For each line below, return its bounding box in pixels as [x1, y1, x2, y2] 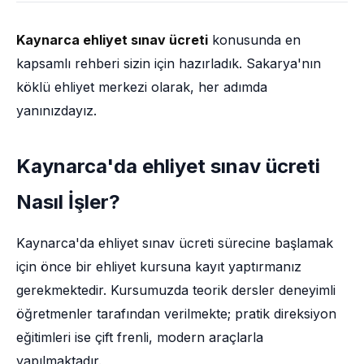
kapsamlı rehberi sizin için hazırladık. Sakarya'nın [16, 55, 321, 71]
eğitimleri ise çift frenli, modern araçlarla [16, 329, 263, 345]
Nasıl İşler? [16, 190, 120, 214]
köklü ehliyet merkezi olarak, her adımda [16, 79, 267, 95]
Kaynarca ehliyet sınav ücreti [16, 32, 208, 48]
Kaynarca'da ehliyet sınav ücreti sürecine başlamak [16, 235, 333, 251]
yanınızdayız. [16, 102, 97, 119]
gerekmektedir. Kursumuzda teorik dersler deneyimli [16, 282, 336, 298]
